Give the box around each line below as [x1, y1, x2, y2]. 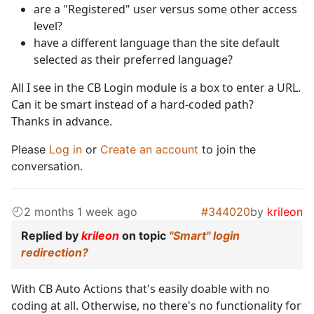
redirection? [21, 245, 88, 260]
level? [34, 18, 62, 34]
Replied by [21, 228, 81, 243]
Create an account [100, 142, 198, 157]
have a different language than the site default [34, 35, 280, 51]
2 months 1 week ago [24, 205, 137, 219]
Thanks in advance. [11, 114, 112, 130]
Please [11, 142, 49, 157]
